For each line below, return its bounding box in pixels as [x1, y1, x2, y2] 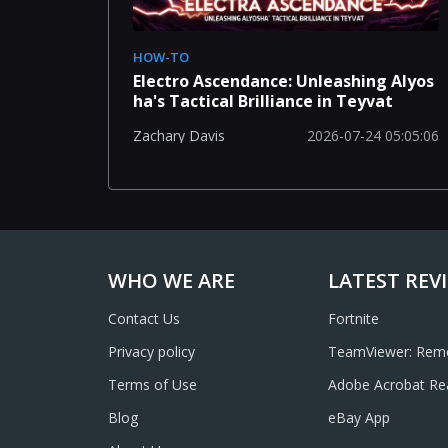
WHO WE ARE [108, 267, 235, 294]
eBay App [327, 408, 390, 427]
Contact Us [108, 309, 180, 328]
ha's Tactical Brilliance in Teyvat [133, 89, 393, 112]
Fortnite [327, 309, 379, 328]
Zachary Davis [133, 126, 225, 146]
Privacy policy [108, 342, 195, 361]
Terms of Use [108, 375, 197, 394]
